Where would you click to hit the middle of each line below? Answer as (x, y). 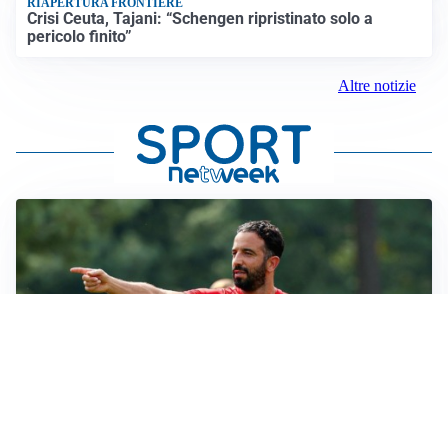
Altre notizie (377, 86)
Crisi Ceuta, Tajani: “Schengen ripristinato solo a (200, 18)
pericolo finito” (80, 36)
